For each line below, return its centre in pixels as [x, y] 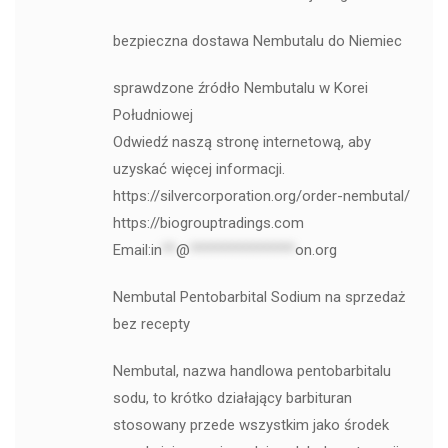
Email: [131, 250]
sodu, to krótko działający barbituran [232, 398]
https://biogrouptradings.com [208, 223]
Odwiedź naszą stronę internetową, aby [241, 142]
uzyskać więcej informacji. [198, 169]
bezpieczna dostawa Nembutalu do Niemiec [257, 41]
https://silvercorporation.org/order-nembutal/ [261, 196]
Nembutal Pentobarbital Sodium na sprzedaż [258, 297]
